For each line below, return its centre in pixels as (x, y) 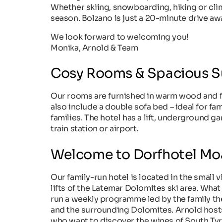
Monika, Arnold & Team (94, 48)
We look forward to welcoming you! (120, 37)
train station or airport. (95, 129)
